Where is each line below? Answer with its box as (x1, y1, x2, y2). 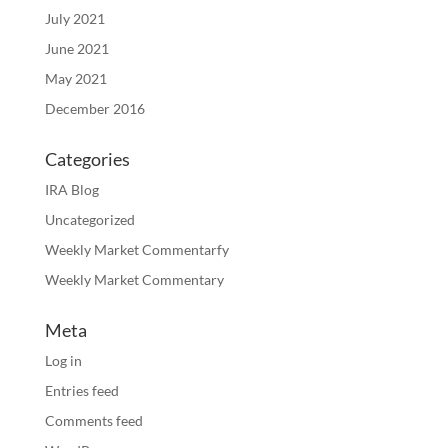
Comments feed (44, 412, 143, 429)
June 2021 (44, 40, 109, 57)
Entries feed (44, 382, 119, 399)
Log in (44, 352, 82, 369)
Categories (44, 148, 130, 170)
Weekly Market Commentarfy (44, 241, 229, 258)
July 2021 (44, 10, 105, 27)
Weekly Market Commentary (44, 271, 224, 288)
